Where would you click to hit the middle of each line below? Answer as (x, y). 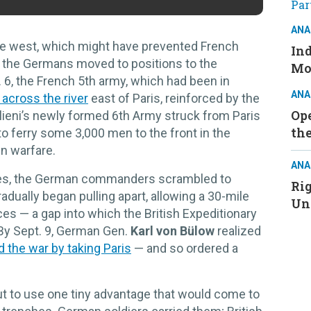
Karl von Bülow (174, 230)
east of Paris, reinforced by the (174, 98)
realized (239, 230)
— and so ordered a (185, 248)
